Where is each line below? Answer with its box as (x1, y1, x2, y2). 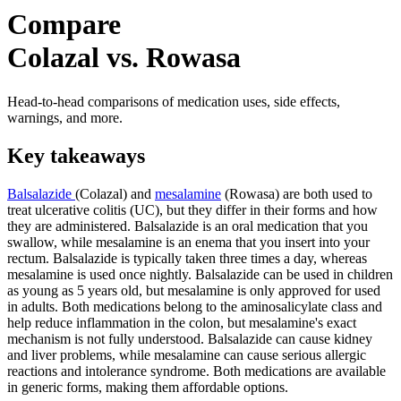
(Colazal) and (75, 185, 155, 201)
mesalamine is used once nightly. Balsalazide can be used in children (7, 266, 393, 282)
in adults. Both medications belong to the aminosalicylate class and (7, 298, 382, 314)
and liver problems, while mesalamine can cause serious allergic (7, 346, 366, 363)
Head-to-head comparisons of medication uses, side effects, (7, 93, 340, 109)
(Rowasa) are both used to (221, 185, 372, 201)
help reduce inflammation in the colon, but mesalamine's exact (7, 314, 356, 330)
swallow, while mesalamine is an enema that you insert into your (7, 234, 370, 250)
